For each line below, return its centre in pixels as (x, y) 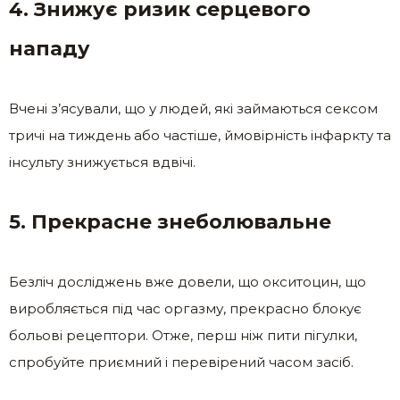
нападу (50, 49)
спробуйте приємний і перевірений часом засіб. (181, 362)
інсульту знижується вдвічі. (102, 162)
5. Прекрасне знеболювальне (170, 222)
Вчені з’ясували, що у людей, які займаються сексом (193, 109)
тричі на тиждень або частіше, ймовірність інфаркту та (200, 136)
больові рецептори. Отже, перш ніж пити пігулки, (183, 336)
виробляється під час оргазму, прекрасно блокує (185, 309)
